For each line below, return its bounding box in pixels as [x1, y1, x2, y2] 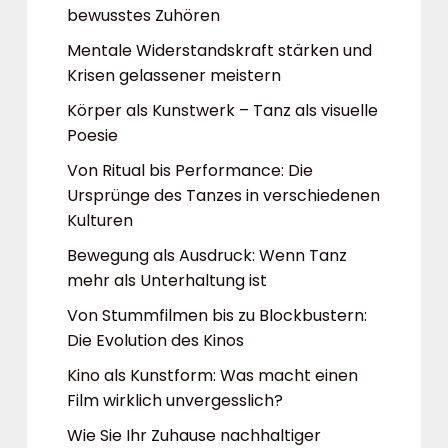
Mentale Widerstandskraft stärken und [67, 39, 372, 62]
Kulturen [67, 209, 133, 232]
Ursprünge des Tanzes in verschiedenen [67, 184, 380, 207]
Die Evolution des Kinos [67, 329, 244, 352]
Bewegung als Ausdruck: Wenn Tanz [67, 244, 347, 267]
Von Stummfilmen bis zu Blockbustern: [67, 304, 367, 327]
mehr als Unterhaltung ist [67, 269, 267, 292]
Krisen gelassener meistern [67, 64, 281, 87]
